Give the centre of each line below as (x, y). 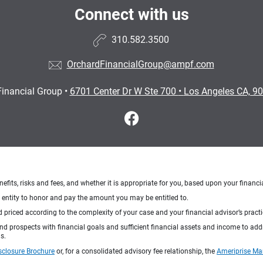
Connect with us (131, 14)
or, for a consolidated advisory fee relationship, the (136, 251)
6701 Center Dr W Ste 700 (124, 91)
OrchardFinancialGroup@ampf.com (140, 65)
